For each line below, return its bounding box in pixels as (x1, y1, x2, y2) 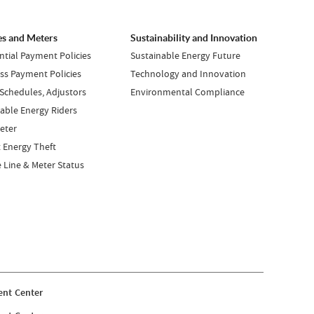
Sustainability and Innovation (130, 32, 258, 43)
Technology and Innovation (130, 67, 246, 80)
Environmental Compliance (130, 86, 245, 98)
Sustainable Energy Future (130, 49, 240, 62)
